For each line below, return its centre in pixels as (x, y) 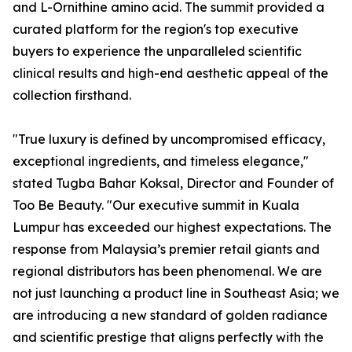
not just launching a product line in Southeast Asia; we (176, 293)
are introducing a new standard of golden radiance (170, 315)
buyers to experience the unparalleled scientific (157, 51)
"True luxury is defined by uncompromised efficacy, (169, 139)
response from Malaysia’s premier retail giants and (166, 249)
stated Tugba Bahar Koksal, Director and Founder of (173, 183)
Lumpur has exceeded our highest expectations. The (172, 227)
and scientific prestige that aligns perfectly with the (168, 337)
